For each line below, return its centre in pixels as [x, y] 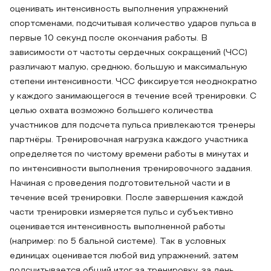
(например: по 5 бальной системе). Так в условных [118, 242]
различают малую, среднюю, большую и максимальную [129, 67]
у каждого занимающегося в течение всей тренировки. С [133, 96]
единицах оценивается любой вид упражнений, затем [124, 256]
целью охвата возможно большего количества [111, 111]
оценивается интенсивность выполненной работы [117, 227]
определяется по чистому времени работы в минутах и [129, 155]
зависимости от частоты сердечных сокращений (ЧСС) [129, 53]
